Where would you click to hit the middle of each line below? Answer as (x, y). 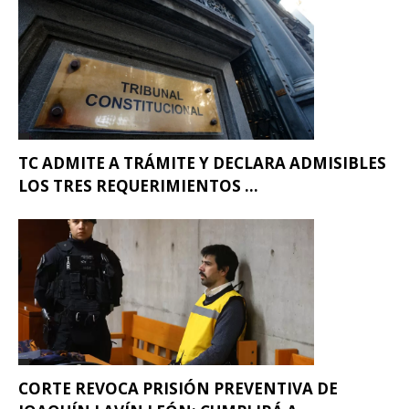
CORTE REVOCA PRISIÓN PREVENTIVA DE (178, 388)
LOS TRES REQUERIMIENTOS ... (138, 185)
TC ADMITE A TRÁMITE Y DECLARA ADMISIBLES (202, 163)
